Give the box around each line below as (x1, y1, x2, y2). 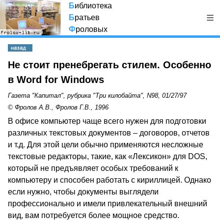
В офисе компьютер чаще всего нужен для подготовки (8, 117, 206, 125)
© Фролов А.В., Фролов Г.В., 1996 (8, 104, 109, 111)
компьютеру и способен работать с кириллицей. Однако (8, 176, 211, 184)
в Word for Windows (8, 74, 104, 85)
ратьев (75, 13, 100, 22)
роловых (76, 25, 108, 33)
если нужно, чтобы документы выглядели (8, 188, 159, 196)
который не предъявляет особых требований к (8, 164, 178, 172)
